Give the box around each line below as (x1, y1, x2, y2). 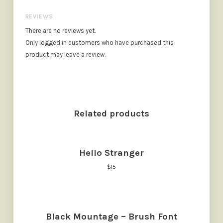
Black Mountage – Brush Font (45, 211, 177, 222)
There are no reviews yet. (25, 27, 96, 35)
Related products (73, 108, 149, 119)
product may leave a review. (25, 51, 106, 59)
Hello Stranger (79, 147, 144, 159)
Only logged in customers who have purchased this (25, 39, 174, 47)
